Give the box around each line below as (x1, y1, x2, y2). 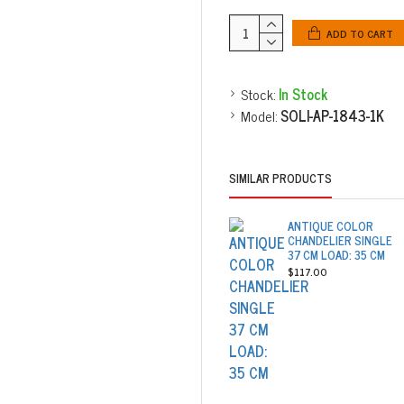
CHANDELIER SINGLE (288, 231, 393, 250)
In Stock (279, 82, 327, 106)
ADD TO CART (326, 23, 393, 42)
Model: (241, 104, 278, 127)
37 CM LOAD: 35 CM (288, 245, 386, 264)
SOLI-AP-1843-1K (280, 104, 384, 127)
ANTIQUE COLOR (288, 216, 374, 235)
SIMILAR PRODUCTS (229, 169, 332, 188)
